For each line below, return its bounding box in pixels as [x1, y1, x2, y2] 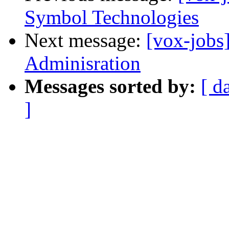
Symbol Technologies [25, 6, 199, 29]
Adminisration [25, 52, 141, 75]
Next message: [25, 29, 146, 52]
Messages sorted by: [25, 75, 196, 98]
